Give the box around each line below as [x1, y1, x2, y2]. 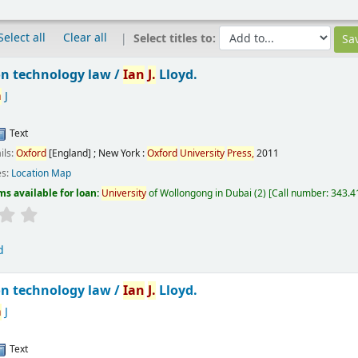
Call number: [272, 186, 332, 201]
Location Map [11, 166, 72, 181]
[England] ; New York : [46, 146, 145, 161]
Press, [227, 146, 255, 161]
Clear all [63, 30, 108, 47]
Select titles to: [133, 30, 220, 48]
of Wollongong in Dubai [146, 186, 253, 201]
